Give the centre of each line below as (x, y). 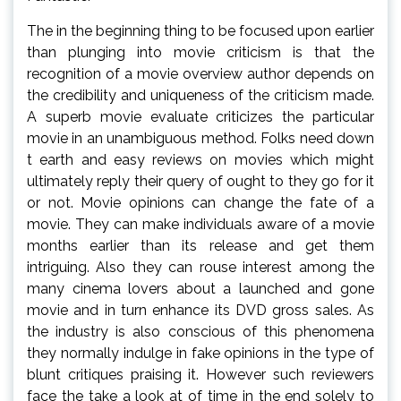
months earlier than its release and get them (200, 245)
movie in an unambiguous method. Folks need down (200, 138)
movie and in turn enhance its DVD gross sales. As (200, 310)
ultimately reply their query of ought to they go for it (200, 181)
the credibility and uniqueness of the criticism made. (200, 95)
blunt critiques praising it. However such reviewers (200, 374)
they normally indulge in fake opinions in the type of (200, 353)
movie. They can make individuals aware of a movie (200, 224)
